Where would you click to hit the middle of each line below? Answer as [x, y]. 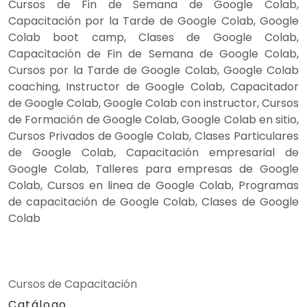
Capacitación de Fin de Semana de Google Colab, [153, 54]
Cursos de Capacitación [73, 284]
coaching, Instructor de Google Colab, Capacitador [153, 87]
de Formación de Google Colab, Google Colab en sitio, [153, 120]
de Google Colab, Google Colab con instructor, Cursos [153, 103]
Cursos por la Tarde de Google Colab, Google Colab [153, 71]
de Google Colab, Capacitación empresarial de [153, 153]
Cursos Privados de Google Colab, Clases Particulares [153, 136]
